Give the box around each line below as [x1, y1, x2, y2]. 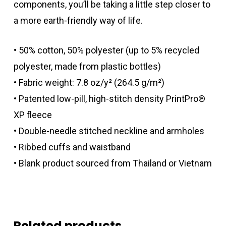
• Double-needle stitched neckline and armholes [13, 125, 204, 136]
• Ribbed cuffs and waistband [13, 141, 131, 152]
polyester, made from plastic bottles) [13, 61, 161, 72]
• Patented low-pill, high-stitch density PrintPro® [13, 93, 205, 104]
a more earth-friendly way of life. [13, 15, 143, 26]
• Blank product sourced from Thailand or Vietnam [13, 157, 212, 168]
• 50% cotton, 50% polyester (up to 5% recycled [13, 44, 199, 55]
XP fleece [13, 109, 52, 120]
